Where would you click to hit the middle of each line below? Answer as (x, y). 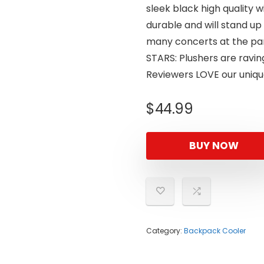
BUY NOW (214, 146)
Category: (165, 231)
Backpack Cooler (215, 231)
